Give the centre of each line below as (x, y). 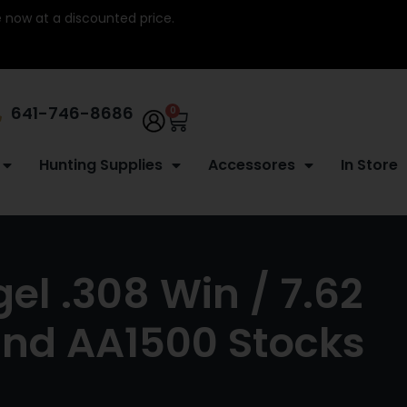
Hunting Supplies (101, 164)
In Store (369, 164)
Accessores (252, 164)
